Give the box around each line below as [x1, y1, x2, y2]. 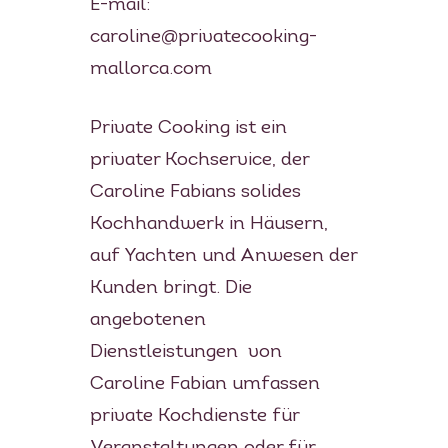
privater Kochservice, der [89, 150, 309, 170]
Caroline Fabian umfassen [89, 374, 320, 394]
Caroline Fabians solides [89, 182, 301, 202]
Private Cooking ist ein [89, 118, 287, 138]
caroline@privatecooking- [89, 27, 317, 47]
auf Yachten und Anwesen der [89, 246, 357, 266]
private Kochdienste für [89, 406, 299, 426]
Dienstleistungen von [89, 342, 282, 362]
